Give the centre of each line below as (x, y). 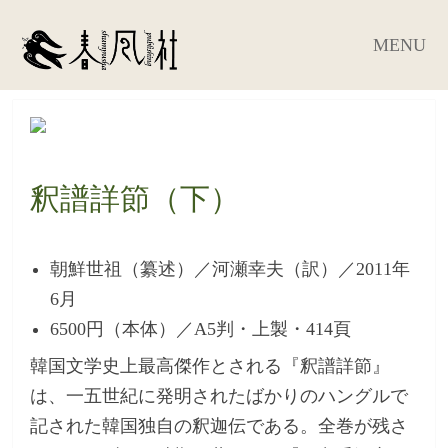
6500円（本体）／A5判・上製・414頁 (201, 328)
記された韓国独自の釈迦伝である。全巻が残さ (219, 425)
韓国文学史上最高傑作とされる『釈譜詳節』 (210, 365)
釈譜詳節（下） (135, 198)
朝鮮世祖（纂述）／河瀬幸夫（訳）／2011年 (230, 268)
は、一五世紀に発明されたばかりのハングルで (219, 395)
